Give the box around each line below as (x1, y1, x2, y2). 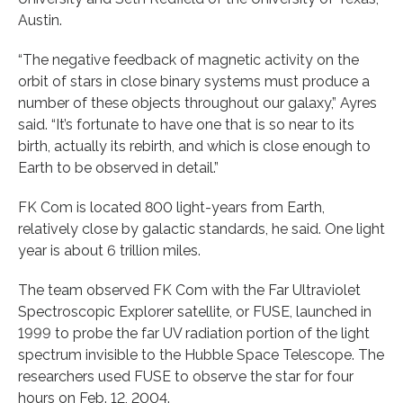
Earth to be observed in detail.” (18, 158, 219, 176)
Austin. (18, 11, 62, 29)
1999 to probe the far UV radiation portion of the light (18, 324, 370, 342)
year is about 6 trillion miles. (18, 241, 201, 259)
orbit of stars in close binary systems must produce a (18, 72, 370, 90)
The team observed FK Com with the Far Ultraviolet (18, 281, 361, 299)
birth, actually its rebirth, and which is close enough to (18, 137, 371, 155)
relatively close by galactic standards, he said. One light (18, 219, 385, 237)
